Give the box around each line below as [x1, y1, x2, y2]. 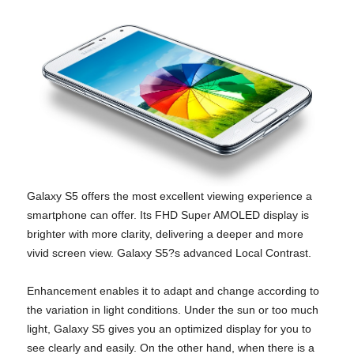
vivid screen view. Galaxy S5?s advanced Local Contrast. [27, 247, 311, 260]
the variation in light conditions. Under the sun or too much [27, 303, 318, 317]
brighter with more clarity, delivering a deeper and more [27, 228, 303, 241]
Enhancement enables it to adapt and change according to [27, 284, 319, 298]
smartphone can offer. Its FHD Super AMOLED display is [27, 209, 309, 222]
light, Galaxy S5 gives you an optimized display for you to [27, 322, 311, 336]
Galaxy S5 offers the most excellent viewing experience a [27, 190, 312, 203]
